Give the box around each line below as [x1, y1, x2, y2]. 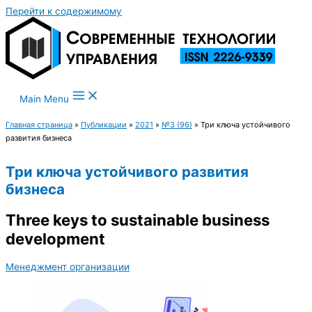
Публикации [81, 120, 127, 130]
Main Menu [19, 93, 69, 104]
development [6, 229, 105, 249]
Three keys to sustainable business [6, 210, 270, 230]
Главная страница [6, 120, 72, 130]
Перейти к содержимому [6, 6, 122, 17]
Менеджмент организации [6, 260, 130, 272]
